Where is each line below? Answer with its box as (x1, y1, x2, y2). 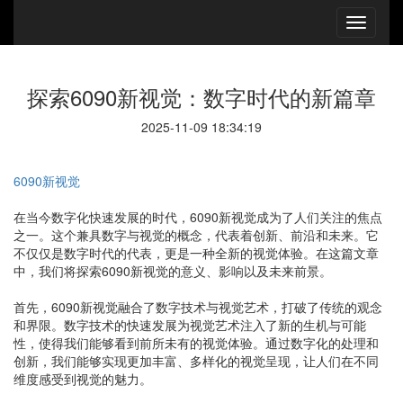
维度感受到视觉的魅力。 (13, 370, 152, 388)
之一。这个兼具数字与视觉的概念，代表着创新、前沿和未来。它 (13, 226, 379, 244)
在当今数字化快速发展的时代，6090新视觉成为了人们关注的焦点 (13, 208, 382, 226)
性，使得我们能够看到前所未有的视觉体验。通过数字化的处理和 (13, 334, 379, 352)
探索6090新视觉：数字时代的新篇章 (27, 81, 376, 112)
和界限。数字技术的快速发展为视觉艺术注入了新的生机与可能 (13, 316, 366, 334)
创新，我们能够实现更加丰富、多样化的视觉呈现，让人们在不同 (13, 352, 379, 370)
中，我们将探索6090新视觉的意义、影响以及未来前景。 (13, 262, 332, 280)
